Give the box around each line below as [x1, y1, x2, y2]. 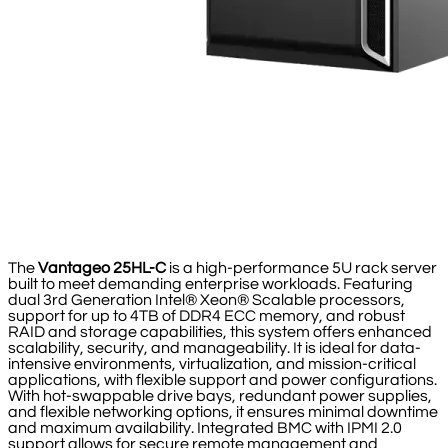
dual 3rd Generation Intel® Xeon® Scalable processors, [8, 291, 405, 308]
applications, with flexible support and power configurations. [8, 371, 437, 388]
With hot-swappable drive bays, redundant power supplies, [8, 387, 432, 404]
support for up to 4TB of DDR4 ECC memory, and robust [8, 307, 405, 324]
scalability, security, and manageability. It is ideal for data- [8, 339, 421, 356]
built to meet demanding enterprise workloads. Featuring [8, 275, 413, 292]
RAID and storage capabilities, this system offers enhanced [8, 323, 432, 340]
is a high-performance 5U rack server [166, 259, 437, 276]
